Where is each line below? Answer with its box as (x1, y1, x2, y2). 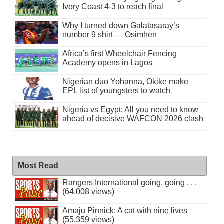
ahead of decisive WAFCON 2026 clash (62, 114, 203, 123)
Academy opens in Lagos (62, 58, 152, 67)
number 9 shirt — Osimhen (62, 30, 157, 39)
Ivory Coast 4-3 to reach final (62, 2, 163, 11)
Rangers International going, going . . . (62, 178, 197, 187)
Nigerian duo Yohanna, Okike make (62, 77, 188, 86)
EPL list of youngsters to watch (62, 86, 170, 95)
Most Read (17, 161, 58, 170)
